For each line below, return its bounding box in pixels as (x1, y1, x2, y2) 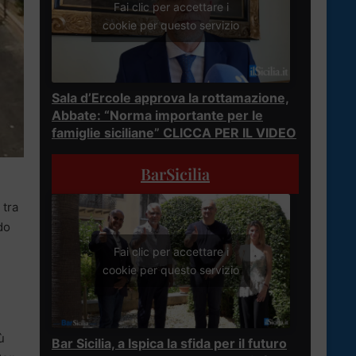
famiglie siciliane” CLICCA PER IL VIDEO (52, 124, 296, 141)
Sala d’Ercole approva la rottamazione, (52, 89, 289, 106)
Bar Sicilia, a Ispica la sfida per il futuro (52, 335, 287, 351)
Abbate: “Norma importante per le (52, 106, 263, 123)
